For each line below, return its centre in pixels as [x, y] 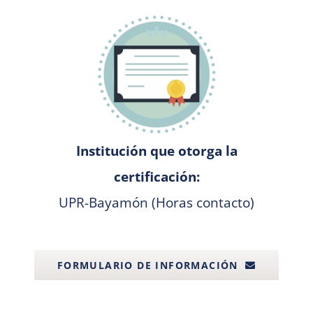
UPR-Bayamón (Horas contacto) [156, 203]
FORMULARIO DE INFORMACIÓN [147, 265]
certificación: [156, 177]
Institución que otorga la [156, 151]
